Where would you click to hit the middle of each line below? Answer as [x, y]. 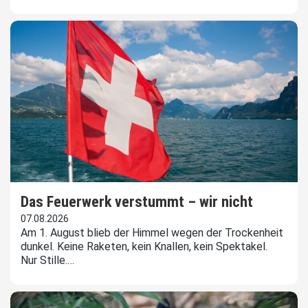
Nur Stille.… [47, 261]
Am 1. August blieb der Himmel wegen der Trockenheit [152, 233]
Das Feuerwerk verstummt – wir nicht [137, 202]
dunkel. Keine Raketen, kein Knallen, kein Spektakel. [144, 247]
